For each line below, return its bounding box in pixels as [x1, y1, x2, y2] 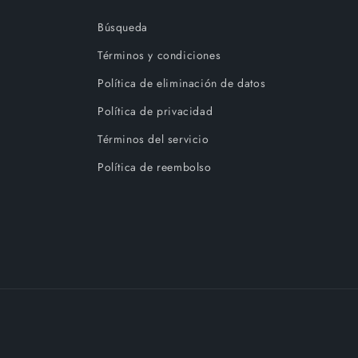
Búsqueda [97, 19, 148, 35]
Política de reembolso [97, 159, 212, 175]
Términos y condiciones [97, 47, 221, 63]
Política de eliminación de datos [97, 75, 266, 91]
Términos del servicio [97, 131, 209, 147]
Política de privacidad [97, 103, 213, 119]
